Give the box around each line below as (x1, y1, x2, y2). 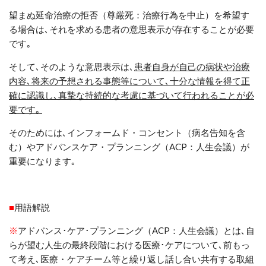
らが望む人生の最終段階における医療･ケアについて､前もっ (9, 239, 250, 250)
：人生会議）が (187, 141, 249, 152)
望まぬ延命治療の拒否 (9, 9, 98, 20)
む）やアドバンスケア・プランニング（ (9, 141, 169, 152)
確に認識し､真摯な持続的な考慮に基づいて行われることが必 (9, 89, 254, 100)
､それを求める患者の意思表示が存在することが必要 (45, 23, 254, 34)
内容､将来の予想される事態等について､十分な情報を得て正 (9, 75, 250, 86)
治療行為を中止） (142, 9, 214, 20)
